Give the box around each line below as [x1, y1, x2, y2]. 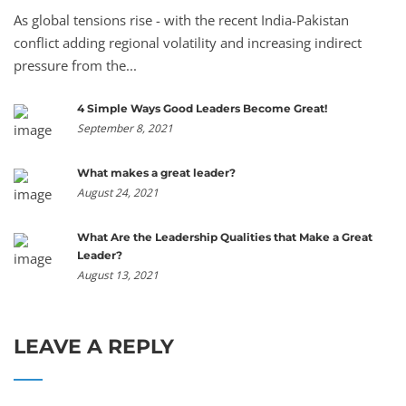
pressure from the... [14, 55, 137, 74]
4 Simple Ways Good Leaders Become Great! [77, 101, 327, 115]
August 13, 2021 [77, 266, 159, 283]
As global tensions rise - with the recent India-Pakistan [14, 10, 349, 29]
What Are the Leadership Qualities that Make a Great [77, 229, 372, 244]
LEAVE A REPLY [14, 333, 174, 359]
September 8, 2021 [77, 120, 173, 136]
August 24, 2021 [77, 184, 159, 200]
